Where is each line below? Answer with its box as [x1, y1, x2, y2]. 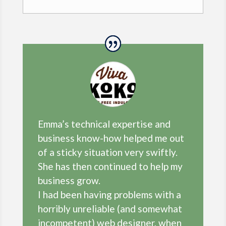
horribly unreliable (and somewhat [37, 203, 182, 215]
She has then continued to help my [37, 160, 183, 173]
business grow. [37, 175, 100, 187]
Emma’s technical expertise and [37, 118, 171, 130]
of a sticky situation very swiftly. [37, 146, 178, 158]
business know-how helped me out [37, 132, 184, 144]
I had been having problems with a [37, 189, 181, 201]
